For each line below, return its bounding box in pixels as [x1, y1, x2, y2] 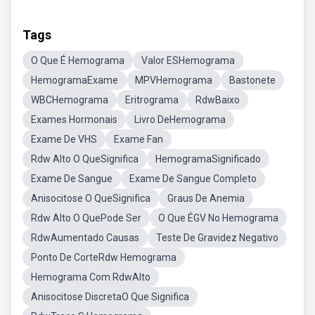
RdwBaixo [195, 94, 240, 105]
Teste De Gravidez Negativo [156, 232, 278, 243]
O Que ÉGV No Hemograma [158, 212, 278, 224]
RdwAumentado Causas [31, 232, 139, 243]
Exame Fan [114, 134, 163, 145]
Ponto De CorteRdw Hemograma [31, 252, 176, 263]
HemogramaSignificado [155, 153, 261, 165]
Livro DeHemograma [134, 114, 226, 125]
